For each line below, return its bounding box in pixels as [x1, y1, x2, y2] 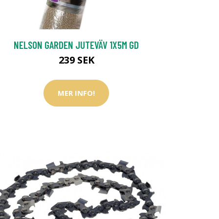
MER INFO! [58, 88, 95, 98]
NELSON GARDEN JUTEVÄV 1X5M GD [14, 38, 139, 51]
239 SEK [58, 53, 94, 66]
